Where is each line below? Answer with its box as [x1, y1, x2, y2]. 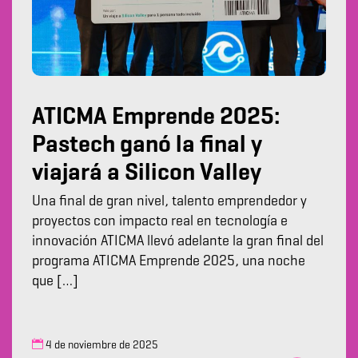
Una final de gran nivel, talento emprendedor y [32, 194, 307, 209]
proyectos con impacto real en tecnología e [32, 214, 288, 229]
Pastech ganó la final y [32, 133, 262, 158]
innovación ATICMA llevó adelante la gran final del [32, 234, 324, 249]
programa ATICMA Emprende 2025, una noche [32, 254, 305, 269]
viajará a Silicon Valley [32, 161, 261, 186]
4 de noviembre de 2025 [43, 340, 158, 352]
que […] [32, 274, 78, 289]
